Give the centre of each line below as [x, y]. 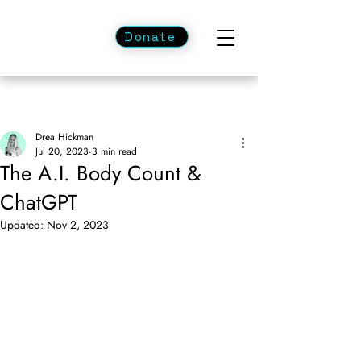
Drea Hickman [64, 137]
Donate [150, 37]
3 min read [114, 151]
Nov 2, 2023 [78, 225]
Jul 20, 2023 [62, 151]
